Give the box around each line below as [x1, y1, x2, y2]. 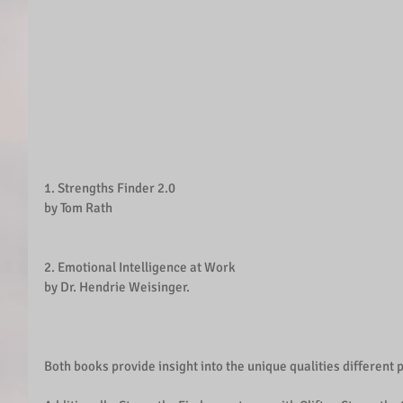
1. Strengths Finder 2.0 [44, 180, 178, 197]
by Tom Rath [44, 200, 112, 217]
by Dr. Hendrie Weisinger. [44, 279, 190, 296]
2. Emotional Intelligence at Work [44, 259, 236, 276]
